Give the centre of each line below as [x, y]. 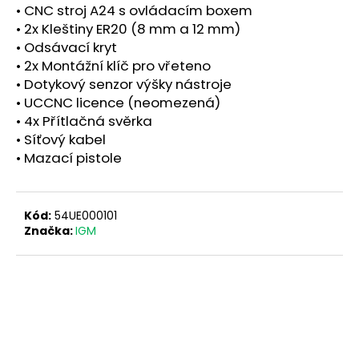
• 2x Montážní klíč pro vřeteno [113, 66]
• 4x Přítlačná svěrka [84, 121]
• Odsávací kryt [67, 48]
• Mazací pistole [69, 158]
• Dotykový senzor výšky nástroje [124, 85]
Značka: [50, 231]
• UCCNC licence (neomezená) [118, 103]
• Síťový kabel [61, 140]
